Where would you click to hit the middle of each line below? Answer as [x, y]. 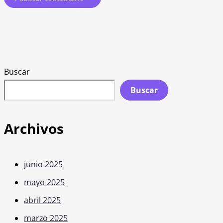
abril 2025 [42, 200]
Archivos [34, 129]
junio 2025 [43, 165]
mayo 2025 [44, 182]
